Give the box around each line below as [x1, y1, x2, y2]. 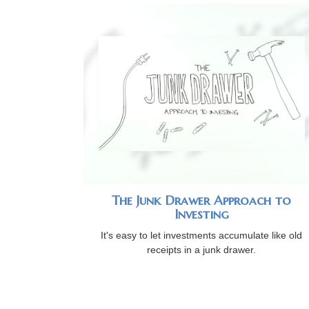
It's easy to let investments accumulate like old [101, 230, 302, 241]
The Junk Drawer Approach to [112, 192, 291, 209]
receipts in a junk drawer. [147, 244, 256, 256]
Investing [174, 206, 229, 223]
